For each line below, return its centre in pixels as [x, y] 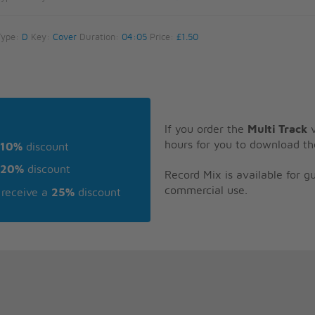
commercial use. [206, 190]
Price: [161, 37]
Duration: [100, 37]
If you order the [206, 129]
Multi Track [277, 129]
